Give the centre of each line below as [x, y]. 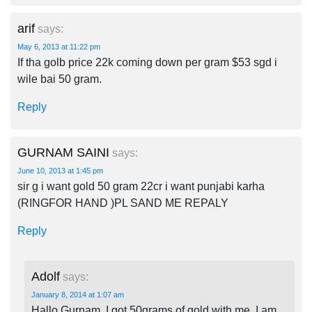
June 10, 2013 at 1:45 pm [60, 171]
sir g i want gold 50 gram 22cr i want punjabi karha [141, 186]
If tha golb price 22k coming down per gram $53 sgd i [147, 62]
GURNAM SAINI [63, 153]
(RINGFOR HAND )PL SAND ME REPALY [123, 203]
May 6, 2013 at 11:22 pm [59, 47]
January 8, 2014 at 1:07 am [78, 295]
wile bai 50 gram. [60, 79]
